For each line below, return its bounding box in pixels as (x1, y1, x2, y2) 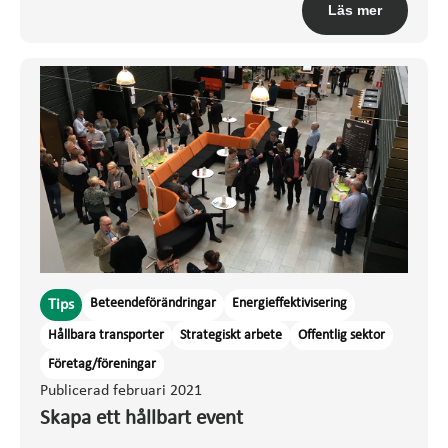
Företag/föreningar (48, 357, 156, 373)
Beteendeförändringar (90, 296, 216, 312)
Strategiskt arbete (180, 328, 282, 344)
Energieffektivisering (232, 296, 347, 312)
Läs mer (328, 2, 382, 19)
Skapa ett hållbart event (40, 408, 243, 430)
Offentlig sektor (298, 328, 385, 344)
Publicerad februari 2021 (40, 383, 202, 400)
